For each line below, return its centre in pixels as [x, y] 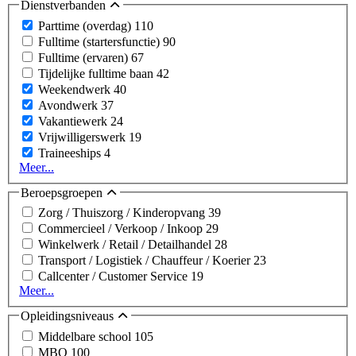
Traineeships [71, 153]
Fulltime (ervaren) [85, 57]
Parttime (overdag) [86, 25]
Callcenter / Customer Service [114, 277]
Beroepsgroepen [63, 192]
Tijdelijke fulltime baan [97, 73]
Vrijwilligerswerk [83, 137]
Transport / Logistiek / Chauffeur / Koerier [146, 261]
